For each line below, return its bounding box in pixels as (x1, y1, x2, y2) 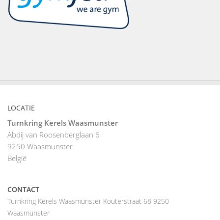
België (7, 153, 27, 164)
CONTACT (7, 185, 39, 194)
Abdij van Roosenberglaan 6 (7, 130, 100, 140)
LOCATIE (7, 103, 35, 113)
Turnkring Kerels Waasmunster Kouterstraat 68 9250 (7, 196, 169, 206)
